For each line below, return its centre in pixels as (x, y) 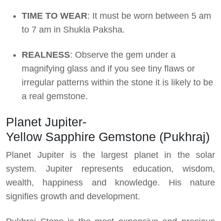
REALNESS (46, 55)
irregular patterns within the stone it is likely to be (117, 83)
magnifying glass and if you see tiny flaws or (108, 69)
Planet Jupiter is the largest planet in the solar (110, 155)
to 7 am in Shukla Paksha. (73, 30)
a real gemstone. (55, 96)
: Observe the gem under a (123, 55)
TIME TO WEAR (55, 16)
